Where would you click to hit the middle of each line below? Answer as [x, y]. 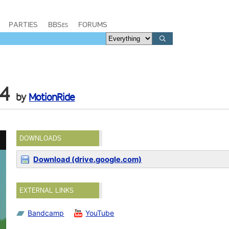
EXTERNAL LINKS [47, 190]
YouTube [100, 213]
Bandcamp [46, 213]
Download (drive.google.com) [88, 159]
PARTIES [23, 25]
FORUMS [93, 25]
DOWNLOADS [41, 138]
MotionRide [52, 97]
